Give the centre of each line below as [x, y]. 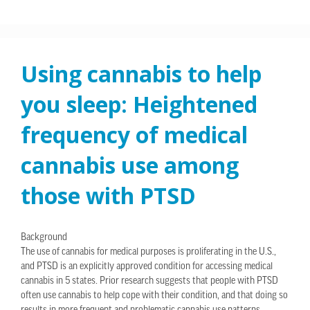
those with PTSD [108, 196]
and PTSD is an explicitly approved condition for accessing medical [147, 267]
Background [44, 238]
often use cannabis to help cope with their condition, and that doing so [154, 296]
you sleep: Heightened [139, 104]
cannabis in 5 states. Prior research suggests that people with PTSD [149, 282]
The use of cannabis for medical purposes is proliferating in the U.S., [148, 253]
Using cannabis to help [141, 74]
